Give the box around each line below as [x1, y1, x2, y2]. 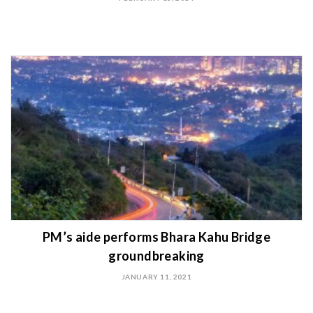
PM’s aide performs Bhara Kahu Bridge [42, 229, 271, 245]
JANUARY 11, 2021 [121, 272, 192, 282]
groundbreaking [108, 248, 205, 264]
